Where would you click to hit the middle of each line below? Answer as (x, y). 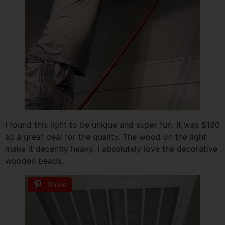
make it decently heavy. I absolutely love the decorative (111, 148)
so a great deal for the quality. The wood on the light (106, 136)
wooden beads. (34, 160)
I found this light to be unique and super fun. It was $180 (113, 124)
